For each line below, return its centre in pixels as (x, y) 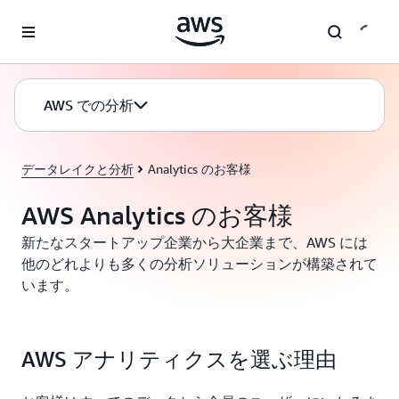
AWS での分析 (89, 105)
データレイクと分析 (77, 169)
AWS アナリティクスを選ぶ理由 (179, 359)
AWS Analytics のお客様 (157, 215)
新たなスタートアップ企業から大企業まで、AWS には (195, 242)
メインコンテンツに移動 (77, 18)
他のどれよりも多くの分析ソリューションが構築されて (199, 264)
